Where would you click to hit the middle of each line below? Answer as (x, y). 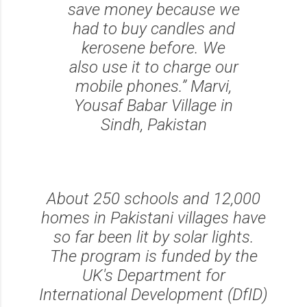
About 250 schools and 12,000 (153, 199)
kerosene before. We (153, 48)
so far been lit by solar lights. (153, 237)
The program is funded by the (153, 256)
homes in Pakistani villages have (153, 218)
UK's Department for (153, 275)
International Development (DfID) (153, 295)
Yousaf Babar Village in (153, 106)
